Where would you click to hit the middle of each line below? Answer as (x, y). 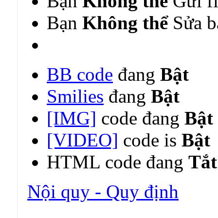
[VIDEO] (82, 140)
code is (150, 140)
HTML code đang (118, 162)
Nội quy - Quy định (103, 191)
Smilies (75, 96)
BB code (80, 74)
